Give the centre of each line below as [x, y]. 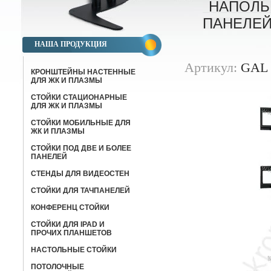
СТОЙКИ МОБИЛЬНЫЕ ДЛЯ [81, 123]
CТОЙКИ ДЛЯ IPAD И [68, 224]
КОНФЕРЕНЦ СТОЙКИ [70, 207]
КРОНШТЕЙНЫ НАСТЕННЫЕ [83, 72]
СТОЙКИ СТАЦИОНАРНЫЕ [79, 97]
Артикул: [211, 67]
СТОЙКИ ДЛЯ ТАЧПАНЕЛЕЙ [80, 191]
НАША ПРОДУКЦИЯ [71, 44]
